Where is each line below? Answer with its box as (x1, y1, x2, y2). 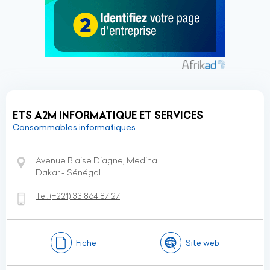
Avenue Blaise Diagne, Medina (36, 155, 157, 166)
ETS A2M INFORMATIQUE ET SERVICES (13, 109, 203, 121)
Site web (186, 237, 220, 248)
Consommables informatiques (13, 122, 136, 133)
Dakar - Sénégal (36, 167, 101, 178)
